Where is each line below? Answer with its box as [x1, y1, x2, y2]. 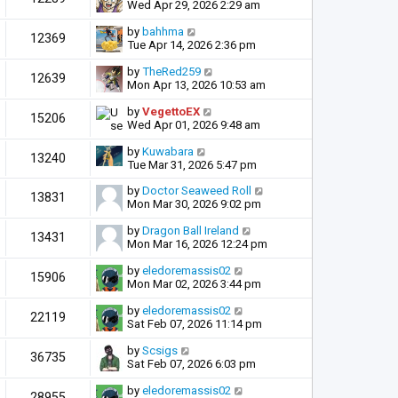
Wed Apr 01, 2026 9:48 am [127, 117, 260, 131]
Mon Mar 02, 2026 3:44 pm [127, 276, 261, 291]
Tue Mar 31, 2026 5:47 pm [127, 157, 257, 171]
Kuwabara [142, 144, 194, 158]
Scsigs [142, 343, 178, 357]
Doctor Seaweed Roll [142, 183, 251, 197]
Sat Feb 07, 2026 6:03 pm [127, 356, 256, 370]
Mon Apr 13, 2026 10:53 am [127, 77, 266, 92]
